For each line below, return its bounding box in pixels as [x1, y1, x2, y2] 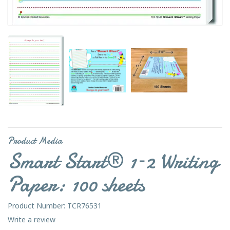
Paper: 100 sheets [8, 169, 145, 199]
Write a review [8, 214, 55, 224]
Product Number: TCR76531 [8, 200, 102, 210]
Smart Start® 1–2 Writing [8, 146, 219, 176]
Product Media [8, 134, 62, 147]
